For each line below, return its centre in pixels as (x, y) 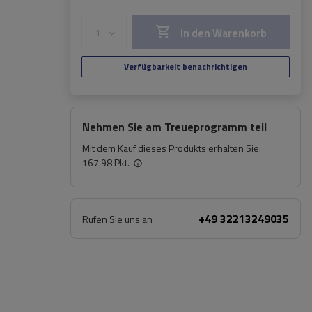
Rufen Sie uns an (117, 219)
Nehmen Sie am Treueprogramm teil (174, 127)
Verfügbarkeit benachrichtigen (186, 67)
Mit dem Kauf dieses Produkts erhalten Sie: (172, 148)
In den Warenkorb (224, 33)
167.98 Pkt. (106, 163)
